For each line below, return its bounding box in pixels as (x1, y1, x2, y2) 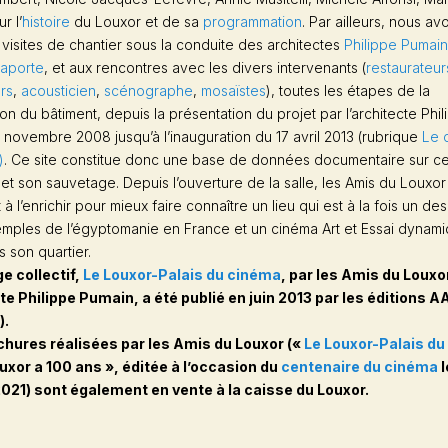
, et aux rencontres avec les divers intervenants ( (43, 58, 366, 76)
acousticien (20, 81, 96, 99)
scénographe (103, 81, 193, 99)
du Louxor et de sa (69, 12, 203, 30)
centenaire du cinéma (280, 357, 438, 375)
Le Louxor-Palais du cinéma (82, 265, 281, 283)
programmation (202, 12, 302, 30)
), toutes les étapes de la (265, 81, 430, 99)
